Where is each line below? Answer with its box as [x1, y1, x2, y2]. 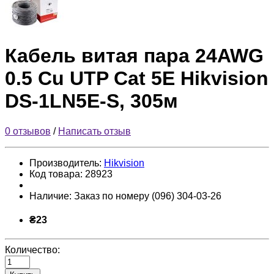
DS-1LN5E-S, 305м [5, 90, 178, 113]
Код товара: [29, 168, 85, 179]
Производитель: [29, 157, 104, 168]
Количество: [5, 245, 60, 256]
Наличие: [29, 190, 74, 201]
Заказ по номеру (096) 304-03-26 [74, 190, 221, 201]
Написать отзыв [58, 125, 131, 136]
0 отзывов [5, 125, 51, 136]
